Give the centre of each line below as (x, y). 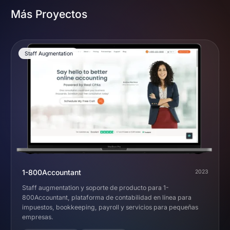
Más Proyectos (49, 14)
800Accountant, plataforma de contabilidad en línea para (107, 197)
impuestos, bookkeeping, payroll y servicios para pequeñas (110, 207)
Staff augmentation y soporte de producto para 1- (95, 187)
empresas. (38, 217)
